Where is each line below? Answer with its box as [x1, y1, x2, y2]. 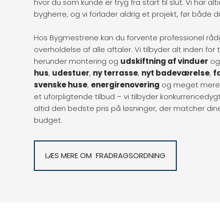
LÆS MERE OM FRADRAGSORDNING [45, 150, 165, 161]
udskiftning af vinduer [120, 55, 209, 66]
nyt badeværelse [141, 67, 210, 78]
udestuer [52, 67, 90, 78]
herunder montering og [34, 55, 121, 66]
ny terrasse [93, 67, 138, 78]
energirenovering [91, 79, 160, 90]
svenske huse [34, 79, 88, 90]
